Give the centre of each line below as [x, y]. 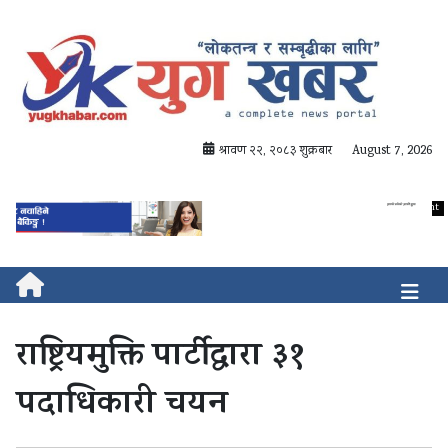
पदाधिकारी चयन [122, 406]
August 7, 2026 [392, 152]
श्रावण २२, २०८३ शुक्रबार [275, 152]
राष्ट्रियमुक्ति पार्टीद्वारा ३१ [160, 358]
